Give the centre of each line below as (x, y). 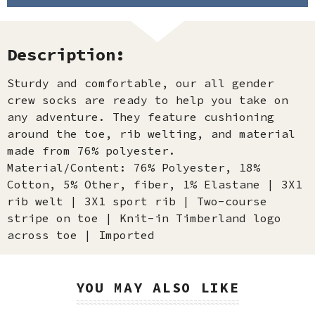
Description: (66, 54)
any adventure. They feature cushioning (141, 117)
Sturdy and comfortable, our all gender (141, 83)
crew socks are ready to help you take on (148, 100)
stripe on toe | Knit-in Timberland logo (144, 218)
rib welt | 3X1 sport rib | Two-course (137, 201)
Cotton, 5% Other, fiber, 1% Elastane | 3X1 (155, 184)
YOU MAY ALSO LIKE (157, 287)
